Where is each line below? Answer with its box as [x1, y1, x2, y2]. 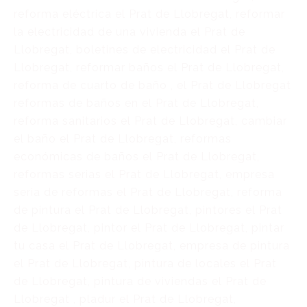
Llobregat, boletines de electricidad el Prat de [14, 43, 275, 56]
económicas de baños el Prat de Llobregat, [14, 150, 260, 163]
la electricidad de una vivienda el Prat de [14, 25, 245, 38]
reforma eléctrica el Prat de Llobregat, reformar [14, 8, 285, 21]
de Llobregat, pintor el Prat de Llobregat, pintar [14, 221, 284, 234]
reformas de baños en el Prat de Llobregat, [14, 97, 259, 110]
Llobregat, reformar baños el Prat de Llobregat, [14, 61, 284, 74]
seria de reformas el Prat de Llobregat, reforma [14, 186, 282, 199]
